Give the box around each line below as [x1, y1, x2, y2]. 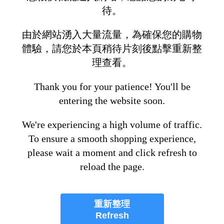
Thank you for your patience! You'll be [33, 81, 190, 92]
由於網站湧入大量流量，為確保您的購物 [22, 29, 202, 40]
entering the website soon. [59, 95, 165, 106]
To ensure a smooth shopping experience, [28, 133, 196, 144]
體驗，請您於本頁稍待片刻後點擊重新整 [22, 43, 202, 54]
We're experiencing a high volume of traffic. [22, 119, 202, 130]
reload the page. [79, 161, 144, 172]
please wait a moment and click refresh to [27, 147, 197, 158]
